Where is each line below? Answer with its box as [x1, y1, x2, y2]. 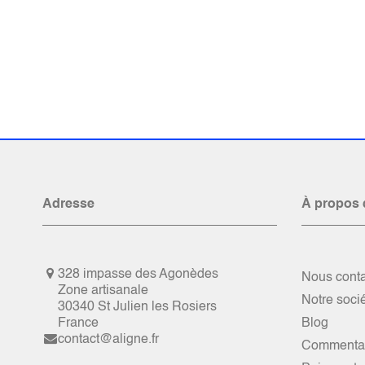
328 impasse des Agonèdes [58, 268, 219, 281]
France [58, 317, 99, 330]
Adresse [42, 198, 95, 211]
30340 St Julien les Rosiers [58, 301, 218, 314]
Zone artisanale [58, 284, 149, 297]
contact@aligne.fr [58, 333, 160, 346]
